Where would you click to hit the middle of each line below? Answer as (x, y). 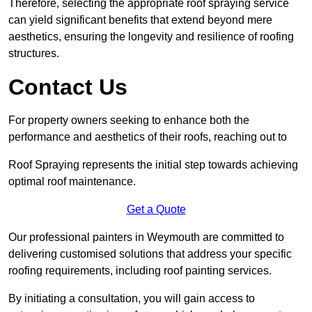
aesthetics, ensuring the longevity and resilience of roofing (151, 37)
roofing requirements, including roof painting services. (140, 271)
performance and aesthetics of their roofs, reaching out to (148, 137)
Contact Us (68, 87)
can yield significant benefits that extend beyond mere (140, 20)
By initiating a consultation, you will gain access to (132, 299)
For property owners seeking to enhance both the (129, 120)
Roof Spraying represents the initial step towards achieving (153, 165)
